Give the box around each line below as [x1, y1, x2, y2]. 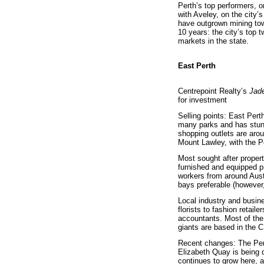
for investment [178, 95, 227, 105]
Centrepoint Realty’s [178, 87, 249, 96]
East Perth [178, 61, 216, 71]
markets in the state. [178, 37, 249, 46]
